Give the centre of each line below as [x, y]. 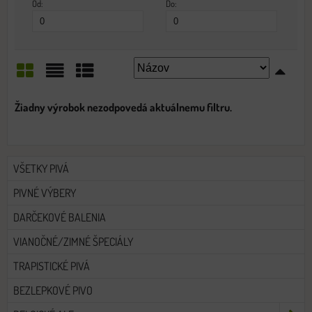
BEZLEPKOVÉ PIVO [53, 290]
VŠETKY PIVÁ [41, 168]
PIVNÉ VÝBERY [45, 193]
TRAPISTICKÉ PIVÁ [52, 266]
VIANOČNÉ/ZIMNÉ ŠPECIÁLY [73, 241]
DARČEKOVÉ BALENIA [60, 217]
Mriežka [41, 96]
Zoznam [71, 96]
